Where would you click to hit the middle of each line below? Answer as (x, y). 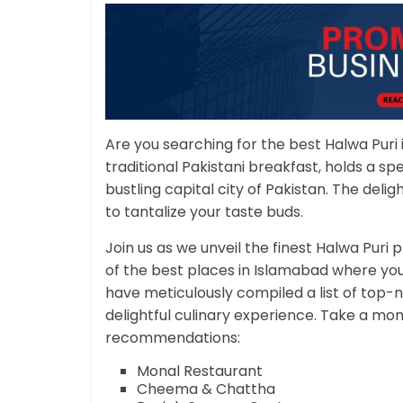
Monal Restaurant (200, 371)
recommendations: (173, 337)
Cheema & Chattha (206, 389)
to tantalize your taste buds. (204, 211)
